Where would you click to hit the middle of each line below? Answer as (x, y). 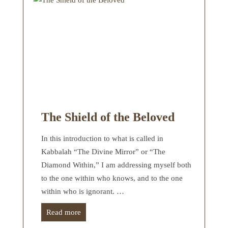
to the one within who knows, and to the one (112, 178)
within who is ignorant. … (83, 191)
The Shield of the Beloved (108, 117)
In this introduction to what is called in (102, 138)
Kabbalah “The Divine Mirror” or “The (103, 151)
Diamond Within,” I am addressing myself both (116, 165)
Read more (64, 212)
